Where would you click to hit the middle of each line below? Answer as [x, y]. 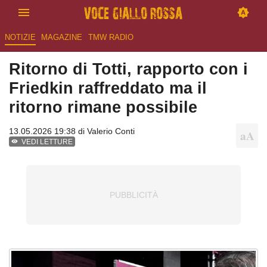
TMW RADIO [111, 38]
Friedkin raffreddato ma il [108, 88]
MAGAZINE [62, 38]
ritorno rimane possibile [103, 107]
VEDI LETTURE [47, 142]
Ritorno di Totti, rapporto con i [128, 69]
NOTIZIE [20, 38]
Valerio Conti [111, 131]
